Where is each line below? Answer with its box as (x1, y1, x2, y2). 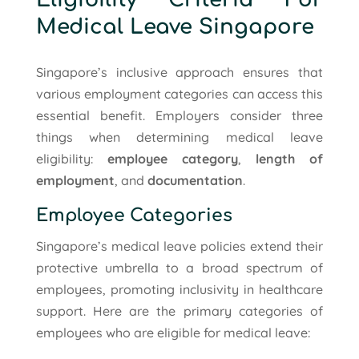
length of (256, 150, 324, 167)
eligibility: (35, 150, 107, 167)
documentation (147, 171, 243, 188)
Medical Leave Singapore (35, 14, 314, 38)
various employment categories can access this (35, 85, 324, 102)
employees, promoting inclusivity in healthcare (35, 280, 324, 297)
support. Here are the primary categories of (35, 302, 324, 319)
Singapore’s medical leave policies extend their (35, 237, 324, 254)
